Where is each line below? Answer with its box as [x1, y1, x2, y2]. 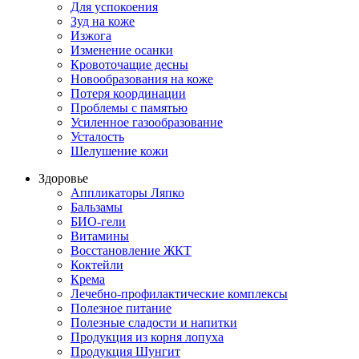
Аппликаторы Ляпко [71, 185, 184, 200]
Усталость [71, 129, 124, 143]
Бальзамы [71, 200, 123, 214]
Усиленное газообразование [71, 115, 223, 129]
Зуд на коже [71, 14, 135, 28]
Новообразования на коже [71, 71, 213, 86]
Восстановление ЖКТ [71, 243, 192, 257]
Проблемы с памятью [71, 100, 188, 115]
